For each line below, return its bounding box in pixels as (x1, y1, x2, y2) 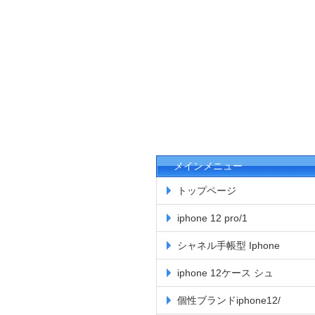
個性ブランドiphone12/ (177, 295, 281, 306)
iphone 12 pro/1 (177, 212, 247, 224)
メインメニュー (174, 160, 243, 172)
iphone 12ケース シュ (177, 267, 274, 278)
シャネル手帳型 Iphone (177, 240, 280, 251)
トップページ (177, 185, 236, 196)
